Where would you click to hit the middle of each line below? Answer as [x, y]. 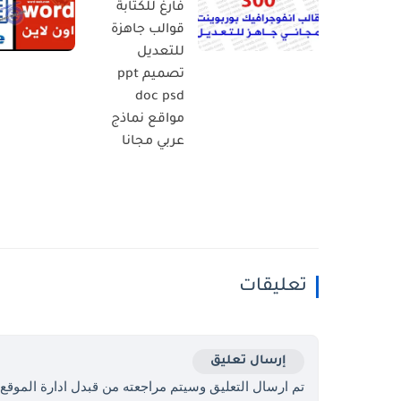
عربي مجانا [153, 142]
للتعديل [161, 52]
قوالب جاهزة [148, 30]
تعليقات [273, 287]
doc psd [160, 97]
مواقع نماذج [148, 119]
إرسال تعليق [248, 361]
